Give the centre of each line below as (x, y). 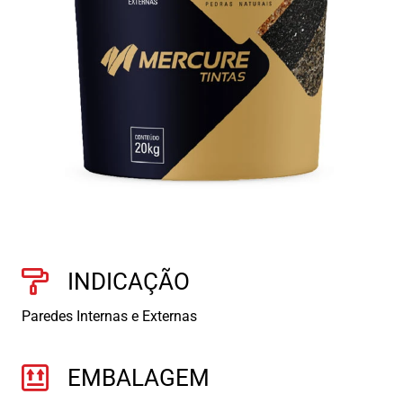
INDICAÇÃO (129, 282)
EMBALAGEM (139, 378)
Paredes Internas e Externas (109, 317)
